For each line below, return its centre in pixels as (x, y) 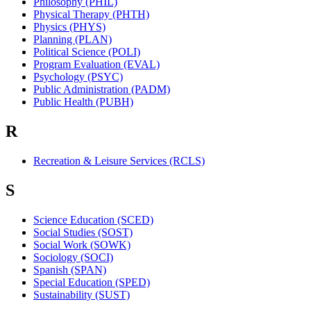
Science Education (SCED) (93, 219)
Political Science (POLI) (87, 52)
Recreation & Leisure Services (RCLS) (119, 161)
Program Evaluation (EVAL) (96, 65)
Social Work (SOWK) (82, 244)
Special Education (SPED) (92, 282)
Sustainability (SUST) (82, 294)
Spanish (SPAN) (70, 269)
